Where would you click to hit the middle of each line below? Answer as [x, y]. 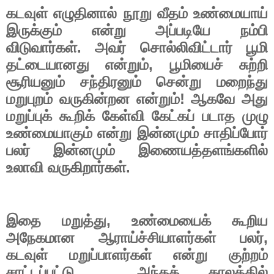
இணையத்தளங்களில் [203, 151]
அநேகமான [40, 238]
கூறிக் [77, 117]
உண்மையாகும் [49, 134]
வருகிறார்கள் [87, 168]
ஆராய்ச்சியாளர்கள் [157, 238]
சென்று [179, 82]
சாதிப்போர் [236, 134]
